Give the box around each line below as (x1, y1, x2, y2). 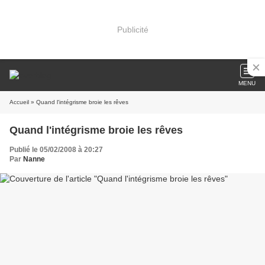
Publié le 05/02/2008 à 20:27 (9, 146, 103, 154)
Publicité (117, 24, 148, 34)
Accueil (9, 99, 29, 105)
